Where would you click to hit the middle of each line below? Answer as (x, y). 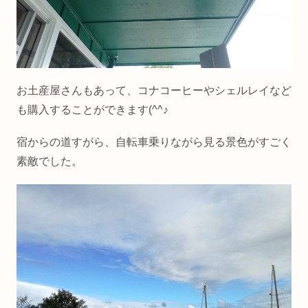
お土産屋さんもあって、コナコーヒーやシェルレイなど (154, 90)
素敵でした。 (49, 162)
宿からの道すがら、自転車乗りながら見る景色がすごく (154, 142)
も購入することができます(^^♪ (92, 109)
